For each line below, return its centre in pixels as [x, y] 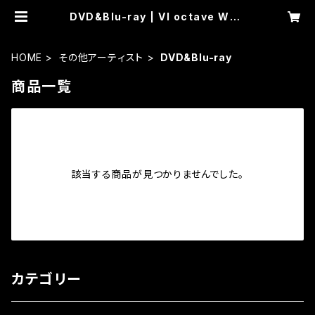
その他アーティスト [102, 57]
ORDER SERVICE [157, 28]
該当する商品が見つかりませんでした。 [157, 174]
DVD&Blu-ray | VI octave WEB [157, 17]
